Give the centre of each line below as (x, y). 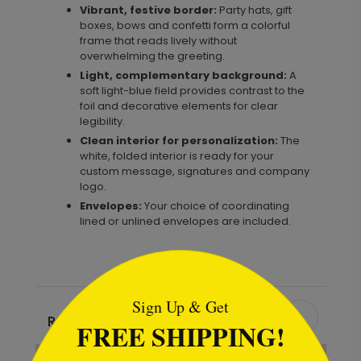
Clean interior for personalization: (178, 141)
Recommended (102, 322)
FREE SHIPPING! (180, 336)
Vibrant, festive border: (148, 10)
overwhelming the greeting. (152, 56)
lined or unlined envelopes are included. (185, 221)
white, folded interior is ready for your (176, 156)
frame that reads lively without (158, 41)
